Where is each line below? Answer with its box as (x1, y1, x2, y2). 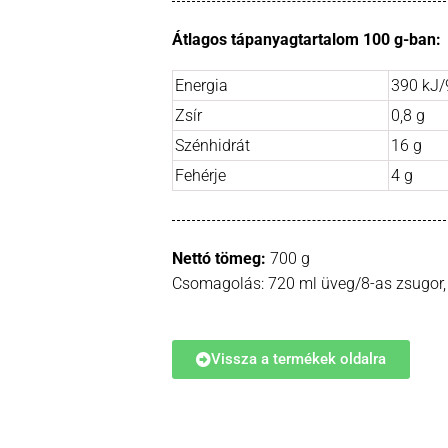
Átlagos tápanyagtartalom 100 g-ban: (172, 29, 441, 49)
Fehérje (175, 165, 226, 185)
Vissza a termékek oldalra (211, 349, 386, 368)
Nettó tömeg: (172, 248, 266, 268)
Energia (175, 75, 228, 95)
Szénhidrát (175, 135, 250, 155)
